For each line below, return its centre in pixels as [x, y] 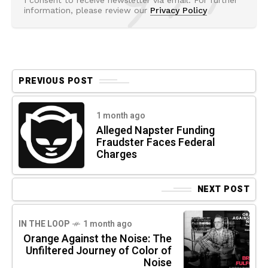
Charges [117, 155]
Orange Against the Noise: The [98, 239]
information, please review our [87, 10]
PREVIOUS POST [56, 81]
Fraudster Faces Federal [156, 143]
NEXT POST [223, 190]
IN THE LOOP [44, 224]
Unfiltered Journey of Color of [99, 251]
